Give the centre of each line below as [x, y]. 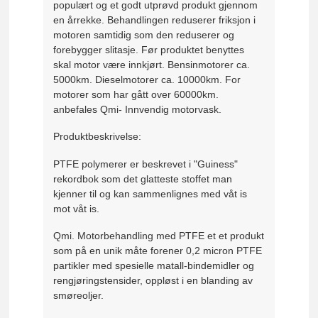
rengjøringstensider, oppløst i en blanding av [153, 281]
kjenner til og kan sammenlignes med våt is [150, 193]
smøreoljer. [79, 296]
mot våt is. [77, 208]
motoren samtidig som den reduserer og [144, 34]
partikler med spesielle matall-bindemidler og [154, 266]
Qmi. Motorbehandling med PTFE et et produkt [159, 236]
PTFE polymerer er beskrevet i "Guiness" [146, 164]
